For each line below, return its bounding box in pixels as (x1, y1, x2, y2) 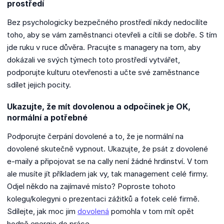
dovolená (77, 206, 109, 216)
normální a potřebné (7, 112, 89, 122)
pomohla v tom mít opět (109, 206, 194, 216)
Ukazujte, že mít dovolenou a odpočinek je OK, (7, 101, 190, 111)
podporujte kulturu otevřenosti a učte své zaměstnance (7, 67, 199, 77)
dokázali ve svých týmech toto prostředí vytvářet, (7, 54, 180, 64)
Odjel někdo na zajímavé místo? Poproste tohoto (7, 181, 175, 191)
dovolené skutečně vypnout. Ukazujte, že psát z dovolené (7, 143, 208, 153)
